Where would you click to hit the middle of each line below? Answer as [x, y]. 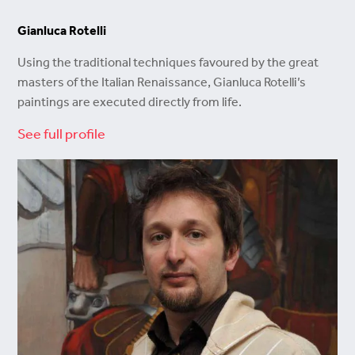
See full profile [62, 134]
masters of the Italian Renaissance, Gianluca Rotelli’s [162, 82]
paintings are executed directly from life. [130, 102]
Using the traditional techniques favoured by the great [168, 62]
